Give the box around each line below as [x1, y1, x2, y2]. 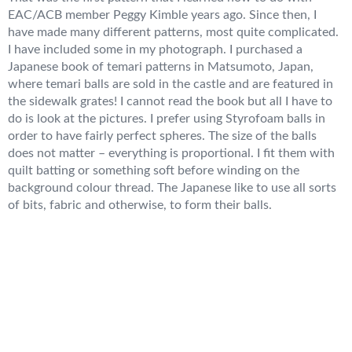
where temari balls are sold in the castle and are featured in [8, 78, 333, 91]
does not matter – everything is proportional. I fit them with [8, 147, 335, 160]
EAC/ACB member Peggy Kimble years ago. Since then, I [8, 9, 317, 22]
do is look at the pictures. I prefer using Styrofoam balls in [8, 112, 325, 126]
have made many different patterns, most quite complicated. [8, 26, 339, 39]
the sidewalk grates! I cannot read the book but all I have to [8, 95, 332, 108]
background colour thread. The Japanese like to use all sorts [8, 181, 336, 195]
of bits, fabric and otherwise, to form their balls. [8, 199, 272, 212]
